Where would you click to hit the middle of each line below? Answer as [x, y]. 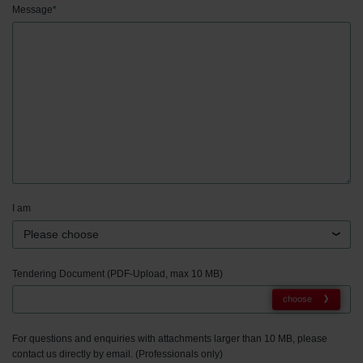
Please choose [62, 234]
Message [32, 10]
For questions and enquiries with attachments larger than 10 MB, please [170, 338]
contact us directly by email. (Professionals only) [117, 354]
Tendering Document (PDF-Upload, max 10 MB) [117, 273]
